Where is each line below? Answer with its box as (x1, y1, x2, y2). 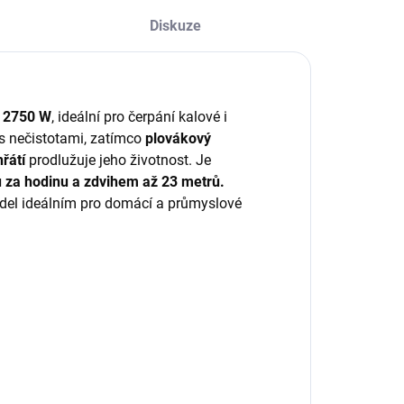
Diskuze (149, 17, 201, 34)
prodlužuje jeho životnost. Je (25, 151, 211, 169)
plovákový (145, 130, 211, 147)
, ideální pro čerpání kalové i (51, 108, 227, 125)
